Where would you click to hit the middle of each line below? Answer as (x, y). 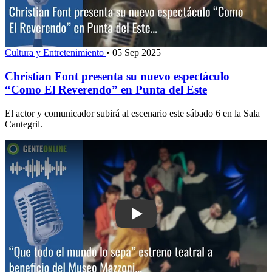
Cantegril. (24, 124)
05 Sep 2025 (137, 53)
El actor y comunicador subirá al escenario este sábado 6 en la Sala (132, 113)
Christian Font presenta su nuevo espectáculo (117, 76)
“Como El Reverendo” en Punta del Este (106, 90)
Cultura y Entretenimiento (56, 53)
